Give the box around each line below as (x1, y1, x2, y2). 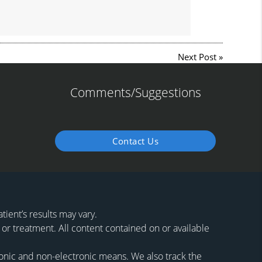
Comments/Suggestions (70, 84, 201, 101)
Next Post (177, 51, 216, 63)
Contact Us (112, 135, 158, 147)
